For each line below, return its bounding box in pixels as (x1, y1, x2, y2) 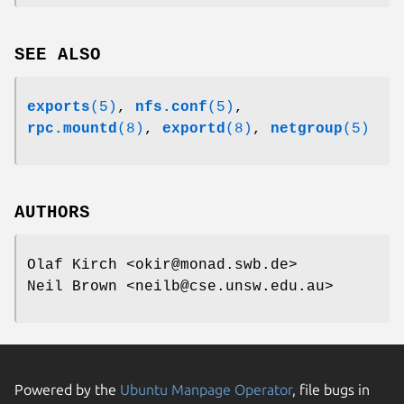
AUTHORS (14, 202, 90, 223)
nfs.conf (135, 98, 207, 115)
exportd (162, 120, 225, 137)
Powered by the (14, 381, 120, 398)
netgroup (271, 120, 343, 137)
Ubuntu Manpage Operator (120, 381, 292, 398)
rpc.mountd (27, 120, 117, 137)
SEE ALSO (14, 44, 101, 65)
